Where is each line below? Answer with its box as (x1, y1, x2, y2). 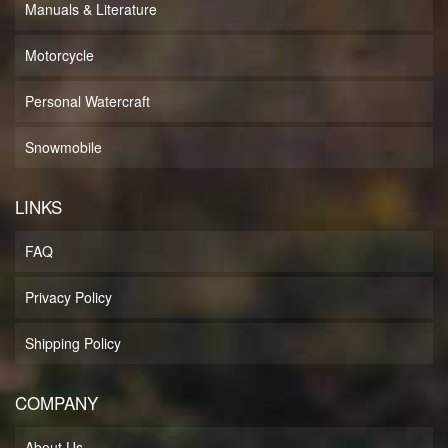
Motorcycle (25, 45, 94, 66)
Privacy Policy (25, 287, 112, 308)
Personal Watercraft (25, 91, 150, 112)
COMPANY (15, 390, 98, 416)
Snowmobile (25, 137, 102, 158)
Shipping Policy (25, 333, 121, 354)
